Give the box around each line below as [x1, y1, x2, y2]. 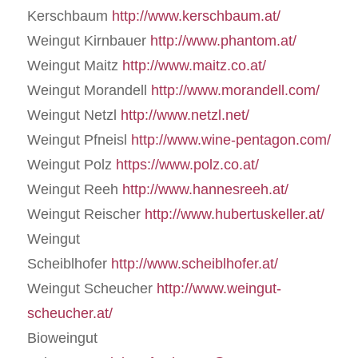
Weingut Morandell [26, 82, 151, 98]
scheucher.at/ [26, 304, 113, 321]
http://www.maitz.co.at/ [121, 57, 266, 74]
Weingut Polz [26, 156, 116, 173]
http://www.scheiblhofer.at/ [110, 255, 278, 272]
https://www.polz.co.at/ [115, 156, 259, 173]
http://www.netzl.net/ [120, 106, 249, 123]
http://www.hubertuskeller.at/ [144, 205, 324, 222]
